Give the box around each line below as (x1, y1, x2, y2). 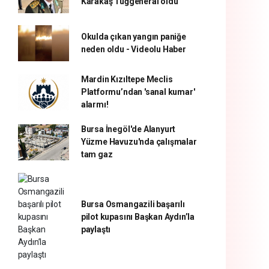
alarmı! (80, 100, 109, 109)
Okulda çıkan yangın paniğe (80, 32, 186, 41)
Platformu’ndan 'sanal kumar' (80, 87, 195, 97)
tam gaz (80, 150, 113, 159)
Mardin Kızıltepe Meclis (80, 74, 173, 84)
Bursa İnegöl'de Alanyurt (80, 124, 176, 134)
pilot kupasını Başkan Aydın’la (80, 212, 195, 222)
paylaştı (80, 225, 111, 234)
